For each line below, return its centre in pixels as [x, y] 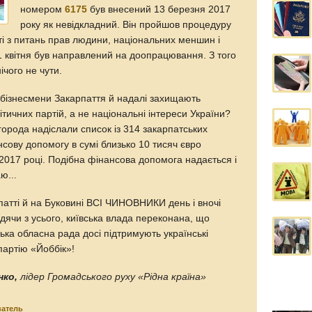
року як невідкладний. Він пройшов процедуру [126, 24]
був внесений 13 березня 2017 [159, 9]
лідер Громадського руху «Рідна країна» [112, 276]
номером [43, 9]
